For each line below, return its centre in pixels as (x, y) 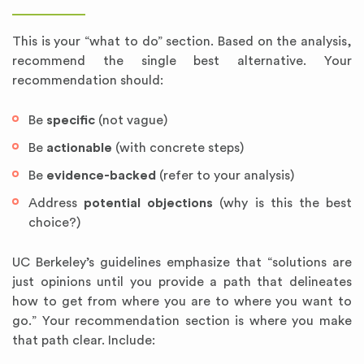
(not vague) (131, 120)
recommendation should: (88, 80)
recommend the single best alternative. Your (182, 61)
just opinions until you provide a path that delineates (182, 282)
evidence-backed (101, 175)
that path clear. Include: (84, 340)
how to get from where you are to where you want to (182, 301)
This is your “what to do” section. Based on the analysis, (182, 41)
